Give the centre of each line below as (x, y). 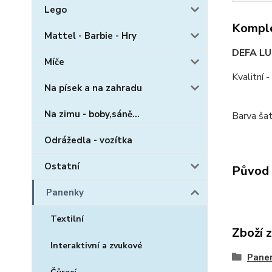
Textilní (67, 219)
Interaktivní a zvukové (96, 246)
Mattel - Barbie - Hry (90, 36)
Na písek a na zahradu (93, 88)
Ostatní (62, 166)
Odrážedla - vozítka (88, 140)
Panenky (65, 192)
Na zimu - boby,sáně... (92, 114)
